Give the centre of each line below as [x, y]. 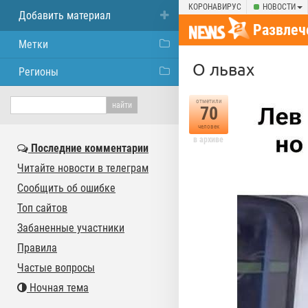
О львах [223, 69]
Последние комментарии [88, 148]
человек [209, 126]
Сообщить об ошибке [66, 188]
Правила [37, 248]
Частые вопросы [56, 268]
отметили [209, 101]
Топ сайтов [42, 208]
